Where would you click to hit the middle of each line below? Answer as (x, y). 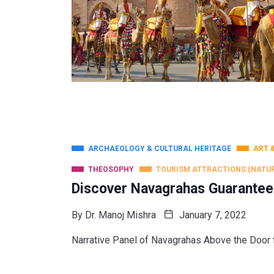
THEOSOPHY (111, 169)
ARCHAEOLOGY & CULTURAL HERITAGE (160, 148)
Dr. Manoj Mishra (120, 215)
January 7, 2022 (212, 215)
